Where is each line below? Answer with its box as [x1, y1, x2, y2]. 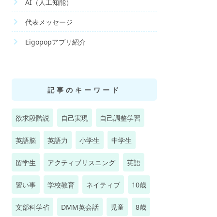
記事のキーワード [47, 85, 121, 94]
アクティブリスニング [47, 158, 115, 167]
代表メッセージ [25, 17, 73, 27]
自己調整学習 [100, 113, 140, 123]
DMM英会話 [61, 202, 99, 212]
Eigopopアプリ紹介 [25, 37, 86, 46]
